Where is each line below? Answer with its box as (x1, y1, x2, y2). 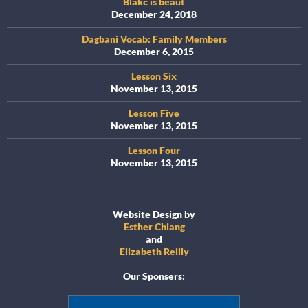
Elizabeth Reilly (119, 245, 189, 258)
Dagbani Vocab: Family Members (81, 33, 227, 45)
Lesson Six (131, 70, 177, 82)
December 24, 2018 (111, 8, 197, 21)
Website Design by (113, 208, 195, 221)
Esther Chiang (123, 221, 185, 233)
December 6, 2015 (114, 45, 194, 58)
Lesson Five (129, 107, 179, 120)
